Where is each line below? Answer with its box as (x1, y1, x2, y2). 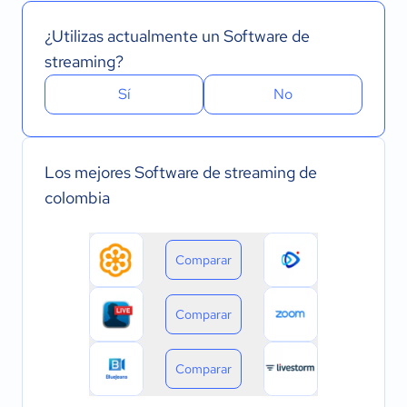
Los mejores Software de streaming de (45, 162, 317, 183)
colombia (45, 187, 110, 208)
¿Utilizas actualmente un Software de (45, 25, 310, 46)
